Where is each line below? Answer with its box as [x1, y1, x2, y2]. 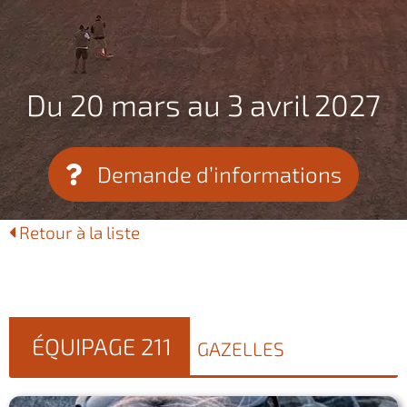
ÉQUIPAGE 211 [32, 333, 172, 360]
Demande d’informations [96, 161, 342, 187]
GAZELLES [197, 337, 284, 360]
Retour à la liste [15, 222, 140, 243]
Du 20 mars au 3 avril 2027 [26, 86, 381, 123]
